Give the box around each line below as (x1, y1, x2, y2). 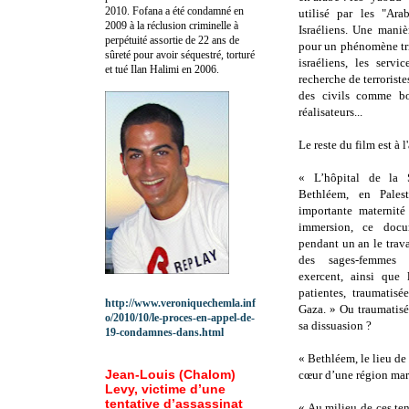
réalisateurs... (299, 105, 362, 120)
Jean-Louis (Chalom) (105, 366, 236, 382)
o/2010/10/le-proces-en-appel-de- (105, 310, 255, 324)
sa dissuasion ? (299, 319, 372, 333)
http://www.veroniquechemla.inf (105, 296, 256, 309)
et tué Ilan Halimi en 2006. (105, 62, 219, 76)
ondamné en (192, 4, 244, 17)
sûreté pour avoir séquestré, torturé (105, 47, 255, 61)
